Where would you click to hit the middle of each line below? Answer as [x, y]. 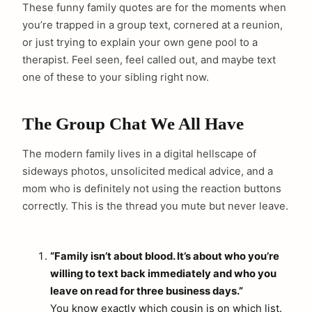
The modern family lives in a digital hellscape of [139, 154]
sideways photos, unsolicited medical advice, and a [148, 172]
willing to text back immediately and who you [163, 273]
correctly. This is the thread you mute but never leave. [155, 206]
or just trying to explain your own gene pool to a [140, 42]
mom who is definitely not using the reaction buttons [152, 189]
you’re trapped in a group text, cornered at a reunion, [153, 25]
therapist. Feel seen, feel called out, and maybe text [149, 60]
